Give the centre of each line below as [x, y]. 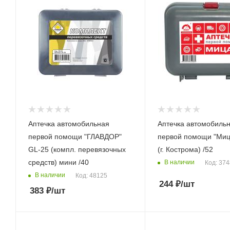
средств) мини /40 [59, 162]
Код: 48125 [91, 175]
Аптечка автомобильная [69, 123]
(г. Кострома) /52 [185, 149]
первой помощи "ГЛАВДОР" [75, 136]
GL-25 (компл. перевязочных [77, 149]
